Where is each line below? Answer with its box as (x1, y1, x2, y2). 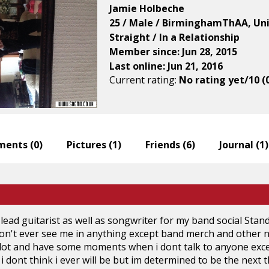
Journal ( (219, 138, 259, 151)
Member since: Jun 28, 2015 (109, 44, 237, 58)
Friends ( (145, 138, 186, 151)
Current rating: (109, 73, 179, 86)
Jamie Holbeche (109, 1, 184, 15)
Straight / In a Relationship (109, 30, 240, 44)
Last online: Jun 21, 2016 (109, 59, 223, 73)
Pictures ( (67, 138, 112, 151)
